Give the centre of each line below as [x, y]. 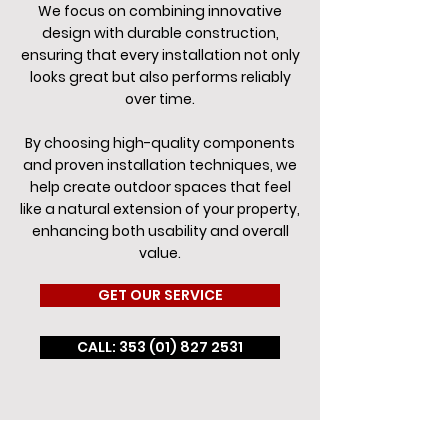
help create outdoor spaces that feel [160, 187]
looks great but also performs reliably [160, 77]
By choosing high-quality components [160, 143]
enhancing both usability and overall [160, 231]
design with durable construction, [160, 33]
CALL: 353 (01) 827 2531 [160, 347]
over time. [160, 99]
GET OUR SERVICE [160, 295]
